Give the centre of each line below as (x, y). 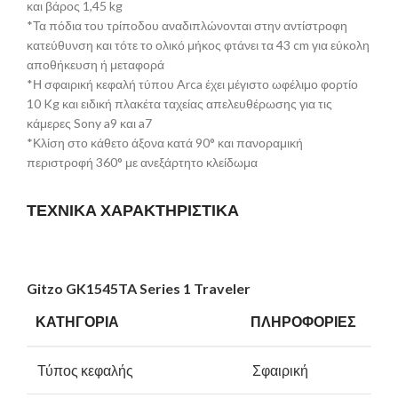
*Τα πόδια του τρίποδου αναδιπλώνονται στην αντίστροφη (187, 25)
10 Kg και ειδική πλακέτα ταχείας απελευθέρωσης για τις (179, 103)
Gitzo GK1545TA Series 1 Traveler (139, 288)
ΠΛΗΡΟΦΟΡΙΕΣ (303, 322)
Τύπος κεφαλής (85, 370)
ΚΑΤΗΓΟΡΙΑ (77, 322)
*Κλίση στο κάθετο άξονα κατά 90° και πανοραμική (165, 142)
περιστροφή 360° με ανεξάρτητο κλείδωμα (142, 162)
